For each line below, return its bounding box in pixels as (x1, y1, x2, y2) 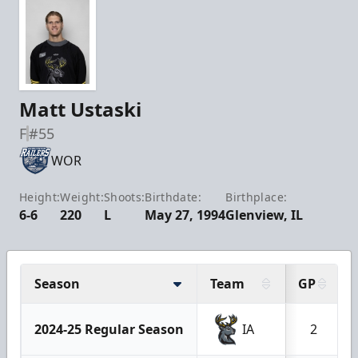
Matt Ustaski (19, 95, 141, 122)
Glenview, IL (225, 205, 304, 224)
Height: (19, 189, 61, 205)
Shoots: (103, 189, 145, 205)
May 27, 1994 (145, 205, 226, 224)
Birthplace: (225, 189, 288, 205)
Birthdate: (145, 189, 201, 205)
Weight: (60, 189, 104, 205)
